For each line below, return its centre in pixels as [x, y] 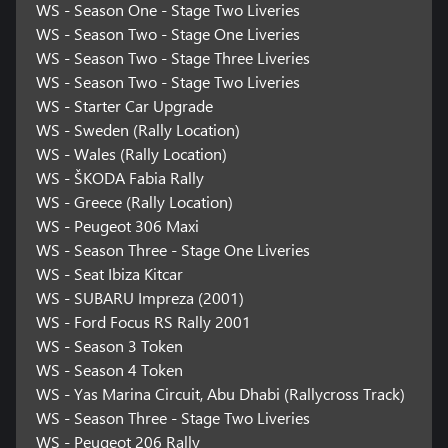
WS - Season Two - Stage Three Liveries [172, 58]
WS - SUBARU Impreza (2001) [139, 298]
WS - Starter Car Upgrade [124, 106]
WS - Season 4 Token [109, 370]
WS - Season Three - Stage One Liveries [172, 250]
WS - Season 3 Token [109, 346]
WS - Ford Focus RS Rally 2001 [143, 322]
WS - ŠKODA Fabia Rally [119, 178]
